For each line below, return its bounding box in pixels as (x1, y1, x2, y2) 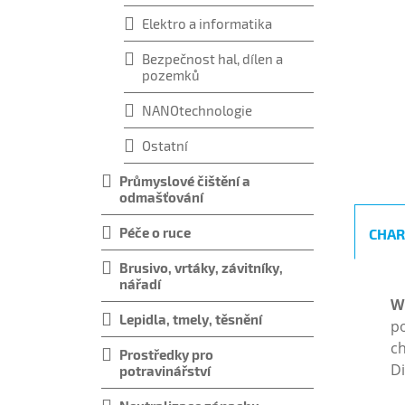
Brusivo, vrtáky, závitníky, (119, 259, 283, 276)
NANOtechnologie (142, 102, 252, 118)
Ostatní (142, 137, 188, 154)
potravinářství (119, 363, 211, 379)
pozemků (142, 67, 200, 83)
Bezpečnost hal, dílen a (142, 51, 283, 67)
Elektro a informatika (142, 15, 272, 32)
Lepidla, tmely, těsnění (119, 311, 262, 327)
